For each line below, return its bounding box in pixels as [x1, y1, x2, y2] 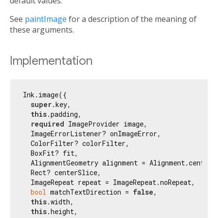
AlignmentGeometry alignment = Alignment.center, [23, 158, 216, 167]
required [31, 119, 64, 128]
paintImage [25, 14, 67, 25]
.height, [47, 206, 78, 216]
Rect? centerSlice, [23, 167, 101, 177]
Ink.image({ [23, 90, 67, 99]
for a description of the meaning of [67, 14, 197, 25]
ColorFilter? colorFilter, [23, 138, 129, 148]
